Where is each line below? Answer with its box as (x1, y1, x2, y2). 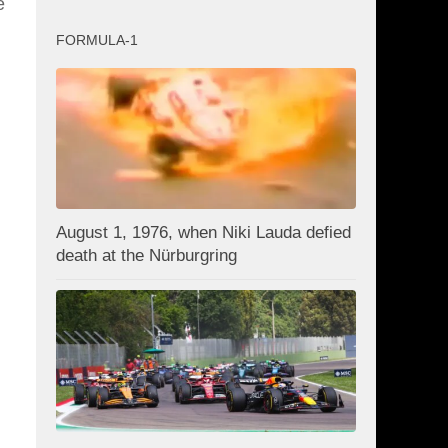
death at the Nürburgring (56, 246, 237, 266)
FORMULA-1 (56, 31, 138, 48)
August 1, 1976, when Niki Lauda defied (56, 223, 351, 243)
